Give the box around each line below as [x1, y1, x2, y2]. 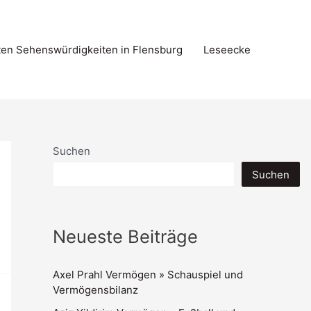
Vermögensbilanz [53, 283, 138, 296]
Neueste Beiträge [53, 225, 198, 247]
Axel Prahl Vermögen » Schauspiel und [53, 268, 243, 281]
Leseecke [203, 42, 251, 56]
